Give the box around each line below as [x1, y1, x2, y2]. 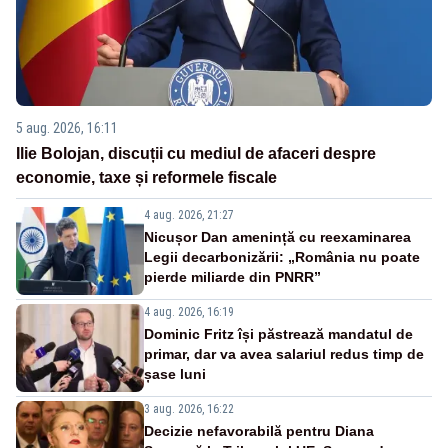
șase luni [144, 365, 206, 382]
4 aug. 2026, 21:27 [144, 207, 234, 222]
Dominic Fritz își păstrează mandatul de [144, 325, 413, 342]
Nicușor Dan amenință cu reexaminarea [144, 228, 411, 245]
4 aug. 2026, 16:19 [144, 304, 234, 319]
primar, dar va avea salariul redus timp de [144, 345, 424, 362]
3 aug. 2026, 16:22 [144, 401, 234, 416]
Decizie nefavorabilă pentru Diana [144, 422, 374, 439]
